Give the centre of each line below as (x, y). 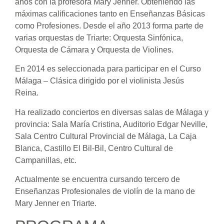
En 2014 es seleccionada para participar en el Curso (108, 69)
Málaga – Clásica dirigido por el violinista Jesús (99, 81)
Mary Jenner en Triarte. (56, 203)
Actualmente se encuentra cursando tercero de (97, 179)
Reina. (27, 93)
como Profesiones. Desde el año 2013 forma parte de (109, 25)
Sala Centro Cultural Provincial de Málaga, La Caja (106, 136)
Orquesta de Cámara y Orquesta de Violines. (94, 49)
